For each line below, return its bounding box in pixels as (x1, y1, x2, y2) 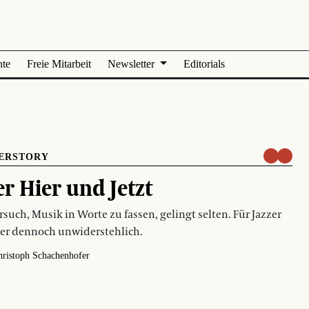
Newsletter (108, 58, 157, 70)
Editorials (183, 58, 225, 70)
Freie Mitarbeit (27, 58, 91, 70)
